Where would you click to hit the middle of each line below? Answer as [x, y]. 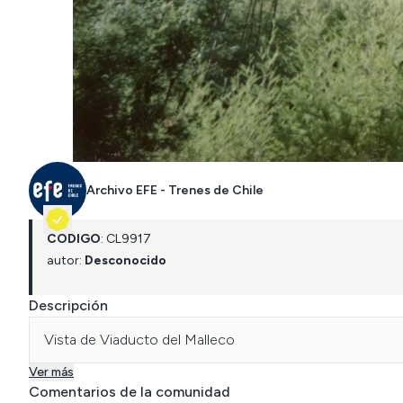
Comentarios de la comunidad [130, 392]
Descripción [68, 305]
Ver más [51, 372]
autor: [64, 260]
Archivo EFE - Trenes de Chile [175, 190]
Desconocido [125, 260]
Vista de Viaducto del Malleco [139, 340]
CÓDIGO [74, 239]
